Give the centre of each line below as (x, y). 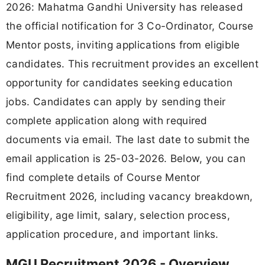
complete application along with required (107, 121)
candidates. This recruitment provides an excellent (132, 64)
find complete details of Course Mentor (103, 177)
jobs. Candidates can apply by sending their (116, 102)
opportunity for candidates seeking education (119, 83)
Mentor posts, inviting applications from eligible (123, 45)
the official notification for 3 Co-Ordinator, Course (130, 26)
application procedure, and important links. (112, 234)
